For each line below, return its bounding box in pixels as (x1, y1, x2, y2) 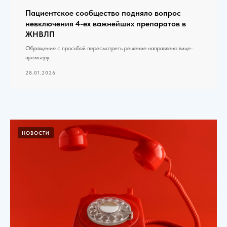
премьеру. (25, 53, 50, 61)
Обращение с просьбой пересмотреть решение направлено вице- (25, 44, 193, 52)
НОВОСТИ (22, 129, 50, 136)
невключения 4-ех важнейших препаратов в (25, 18, 186, 28)
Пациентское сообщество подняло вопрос (25, 8, 181, 18)
